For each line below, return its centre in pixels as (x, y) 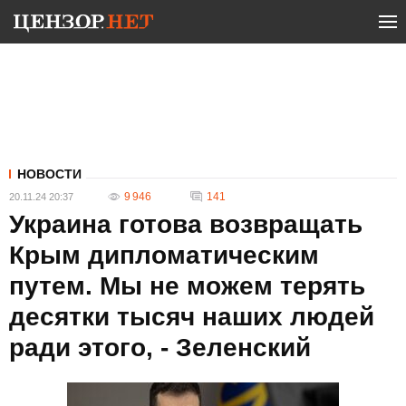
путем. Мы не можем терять (187, 286)
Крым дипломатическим (164, 255)
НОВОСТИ (49, 174)
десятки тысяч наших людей (192, 317)
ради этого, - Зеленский (160, 348)
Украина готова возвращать (186, 224)
